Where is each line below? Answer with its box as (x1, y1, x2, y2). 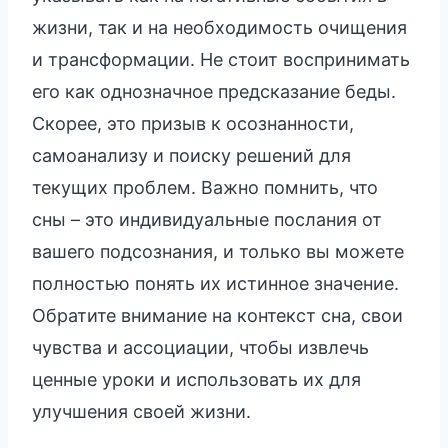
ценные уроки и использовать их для (32, 368, 361, 390)
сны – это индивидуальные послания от (32, 208, 382, 230)
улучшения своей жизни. (32, 400, 251, 422)
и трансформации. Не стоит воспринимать (32, 48, 410, 70)
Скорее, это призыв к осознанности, (32, 112, 354, 134)
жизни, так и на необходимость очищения (32, 16, 407, 38)
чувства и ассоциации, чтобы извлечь (32, 336, 369, 358)
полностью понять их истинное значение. (32, 272, 399, 294)
